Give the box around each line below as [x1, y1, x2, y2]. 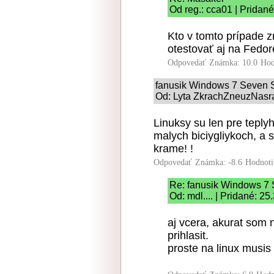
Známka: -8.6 [195, 158, 242, 167]
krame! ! [154, 143, 193, 155]
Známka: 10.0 [209, 58, 257, 67]
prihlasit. [168, 229, 209, 242]
